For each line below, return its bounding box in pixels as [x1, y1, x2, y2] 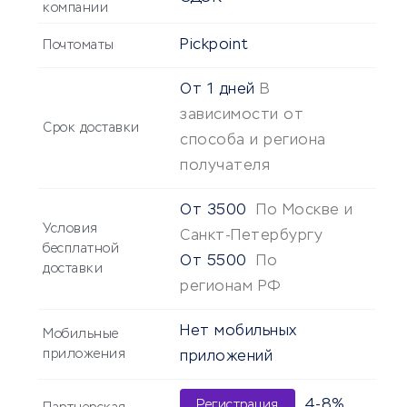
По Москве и [256, 203, 353, 219]
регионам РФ [180, 280, 281, 295]
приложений [180, 350, 273, 365]
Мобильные [43, 328, 119, 342]
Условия [43, 223, 98, 236]
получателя [180, 159, 270, 174]
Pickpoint [180, 38, 249, 54]
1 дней [206, 83, 255, 98]
